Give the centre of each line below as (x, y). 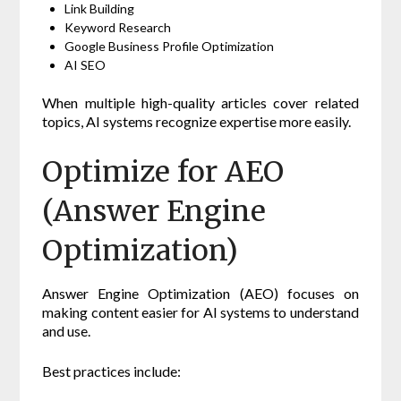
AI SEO (85, 65)
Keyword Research (118, 28)
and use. (67, 331)
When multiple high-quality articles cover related (200, 103)
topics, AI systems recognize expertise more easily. (197, 122)
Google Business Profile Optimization (170, 47)
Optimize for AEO (163, 172)
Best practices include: (112, 371)
